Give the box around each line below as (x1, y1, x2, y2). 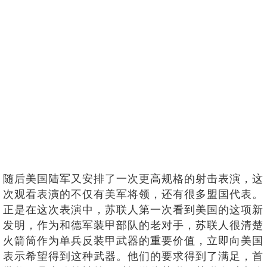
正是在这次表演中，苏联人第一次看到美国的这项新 (3, 203, 263, 216)
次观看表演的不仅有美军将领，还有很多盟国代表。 (3, 188, 263, 200)
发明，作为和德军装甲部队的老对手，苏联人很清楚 (3, 219, 263, 231)
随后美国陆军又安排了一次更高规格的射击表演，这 (3, 172, 263, 185)
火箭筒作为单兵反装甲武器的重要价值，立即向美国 (3, 234, 263, 247)
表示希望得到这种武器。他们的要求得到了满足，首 (3, 250, 263, 262)
